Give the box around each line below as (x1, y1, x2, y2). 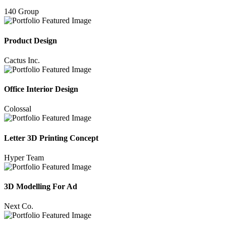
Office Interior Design (4, 85, 78, 94)
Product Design (4, 36, 57, 45)
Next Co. (4, 202, 33, 211)
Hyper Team (4, 153, 44, 162)
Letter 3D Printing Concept (4, 133, 98, 142)
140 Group (4, 7, 39, 16)
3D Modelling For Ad (4, 182, 77, 191)
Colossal (4, 104, 31, 114)
